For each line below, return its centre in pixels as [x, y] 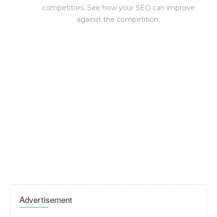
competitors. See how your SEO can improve [118, 8]
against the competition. [118, 19]
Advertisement [46, 199]
